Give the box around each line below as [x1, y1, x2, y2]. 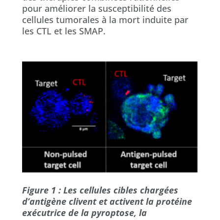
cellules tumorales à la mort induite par [22, 13, 189, 26]
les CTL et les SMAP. [22, 25, 106, 37]
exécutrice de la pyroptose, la [22, 206, 147, 219]
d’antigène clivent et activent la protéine [22, 195, 192, 207]
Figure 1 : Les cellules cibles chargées [22, 184, 178, 196]
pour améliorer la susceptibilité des [22, 2, 171, 14]
